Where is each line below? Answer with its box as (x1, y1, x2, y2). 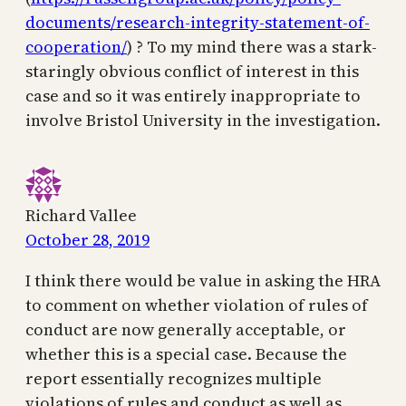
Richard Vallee (25, 204, 137, 227)
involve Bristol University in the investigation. (25, 109, 381, 132)
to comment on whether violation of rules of (25, 294, 368, 317)
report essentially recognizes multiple (25, 367, 322, 391)
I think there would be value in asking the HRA (25, 269, 381, 293)
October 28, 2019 (25, 228, 150, 252)
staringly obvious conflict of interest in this (25, 60, 359, 83)
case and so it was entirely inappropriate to (25, 84, 361, 108)
